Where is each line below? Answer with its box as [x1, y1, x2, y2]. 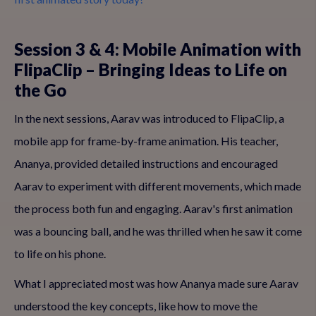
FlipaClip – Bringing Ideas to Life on [14, 59, 287, 80]
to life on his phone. [14, 247, 106, 260]
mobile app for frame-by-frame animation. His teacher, [14, 134, 278, 147]
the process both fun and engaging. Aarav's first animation [14, 202, 293, 215]
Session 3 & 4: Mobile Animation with [14, 39, 301, 59]
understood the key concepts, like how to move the [14, 299, 257, 312]
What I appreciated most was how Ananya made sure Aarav [14, 276, 298, 290]
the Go [14, 80, 66, 100]
